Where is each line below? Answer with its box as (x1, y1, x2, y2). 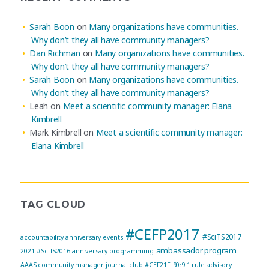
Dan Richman (29, 47, 80, 59)
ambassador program (156, 244, 237, 256)
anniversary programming (72, 246, 154, 255)
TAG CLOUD (20, 198, 86, 210)
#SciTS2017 (202, 231, 241, 242)
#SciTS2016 (37, 246, 70, 255)
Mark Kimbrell (29, 127, 82, 139)
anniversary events (65, 232, 123, 241)
